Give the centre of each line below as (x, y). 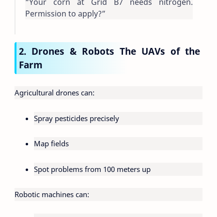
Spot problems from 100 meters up (92, 169)
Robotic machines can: (52, 194)
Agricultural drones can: (54, 93)
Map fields (51, 144)
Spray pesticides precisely (77, 118)
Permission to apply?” (65, 14)
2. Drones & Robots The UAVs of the (109, 51)
